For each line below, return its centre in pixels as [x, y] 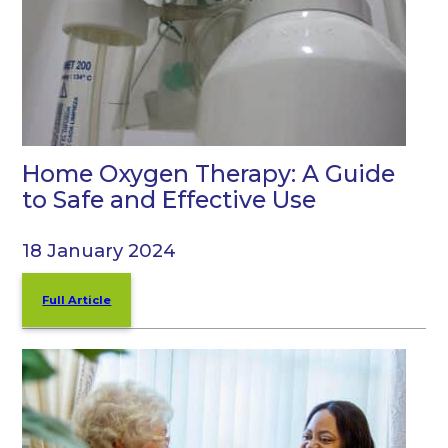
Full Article [77, 299]
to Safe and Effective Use [169, 200]
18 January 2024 [99, 250]
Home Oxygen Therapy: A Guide [209, 174]
